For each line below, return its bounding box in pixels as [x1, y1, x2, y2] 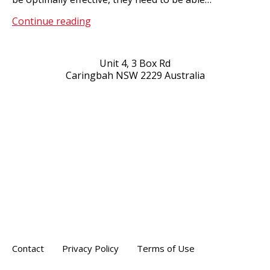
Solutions [90, 26, 133, 40]
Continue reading [12, 14, 91, 28]
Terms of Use [137, 242, 195, 255]
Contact [12, 242, 44, 255]
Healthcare [90, 14, 140, 28]
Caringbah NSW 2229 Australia [65, 69, 205, 83]
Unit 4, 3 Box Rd [99, 57, 171, 71]
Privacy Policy [62, 242, 119, 255]
